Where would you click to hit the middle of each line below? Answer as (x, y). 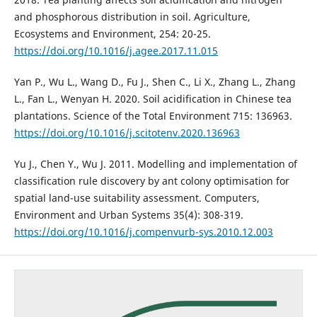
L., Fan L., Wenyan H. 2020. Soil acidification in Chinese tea (152, 98)
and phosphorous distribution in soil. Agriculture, (132, 16)
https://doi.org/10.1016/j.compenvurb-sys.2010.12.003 (143, 231)
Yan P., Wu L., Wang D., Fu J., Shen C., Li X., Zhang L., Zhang (155, 81)
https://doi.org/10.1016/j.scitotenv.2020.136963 (127, 132)
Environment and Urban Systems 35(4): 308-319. (128, 214)
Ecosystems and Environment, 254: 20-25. (112, 33)
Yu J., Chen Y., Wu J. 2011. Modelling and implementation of (155, 163)
